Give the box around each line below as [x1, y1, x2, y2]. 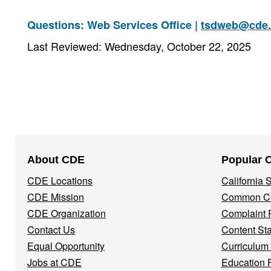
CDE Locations [27, 174, 93, 188]
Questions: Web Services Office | [27, 17, 201, 33]
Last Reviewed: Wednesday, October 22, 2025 [27, 38, 251, 54]
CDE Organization [27, 206, 106, 220]
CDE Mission [27, 190, 84, 204]
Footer [18, 141, 62, 159]
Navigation [18, 160, 91, 178]
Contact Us [27, 223, 75, 237]
